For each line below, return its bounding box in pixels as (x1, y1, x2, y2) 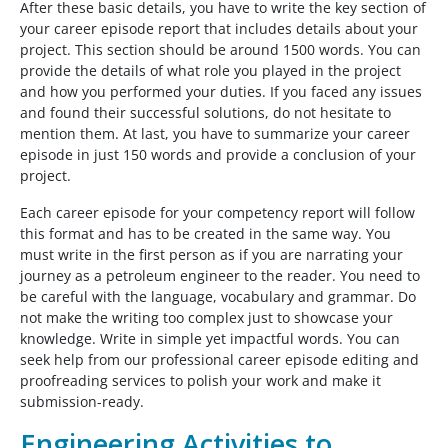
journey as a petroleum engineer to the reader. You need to (20, 266, 420, 286)
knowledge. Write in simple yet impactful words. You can (20, 329, 400, 349)
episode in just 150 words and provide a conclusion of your (20, 145, 416, 165)
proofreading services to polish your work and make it (20, 371, 381, 391)
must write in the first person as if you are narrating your (20, 245, 403, 265)
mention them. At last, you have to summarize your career (20, 124, 410, 144)
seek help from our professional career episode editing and (20, 350, 419, 370)
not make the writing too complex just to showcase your (20, 308, 393, 328)
